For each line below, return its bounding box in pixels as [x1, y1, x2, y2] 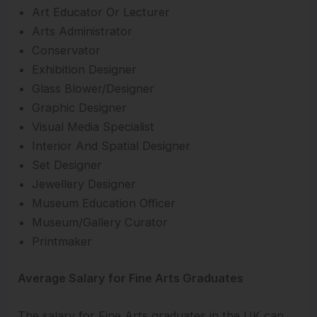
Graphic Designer [32, 100, 127, 115]
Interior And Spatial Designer [32, 139, 191, 154]
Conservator [32, 43, 101, 58]
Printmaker [32, 234, 93, 249]
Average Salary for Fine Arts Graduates [18, 270, 244, 285]
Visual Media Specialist [32, 120, 155, 134]
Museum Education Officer [32, 196, 176, 211]
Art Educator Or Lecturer [32, 5, 171, 20]
